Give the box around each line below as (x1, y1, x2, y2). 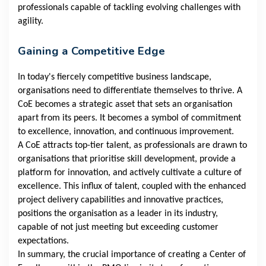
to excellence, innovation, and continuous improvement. (18, 127, 234, 137)
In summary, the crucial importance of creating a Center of (18, 250, 246, 260)
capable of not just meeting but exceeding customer (18, 223, 218, 233)
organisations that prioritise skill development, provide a (18, 154, 236, 164)
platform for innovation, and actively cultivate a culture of (18, 168, 242, 178)
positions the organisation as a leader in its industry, (18, 209, 218, 219)
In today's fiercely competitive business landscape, (18, 72, 211, 83)
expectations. (18, 236, 69, 246)
